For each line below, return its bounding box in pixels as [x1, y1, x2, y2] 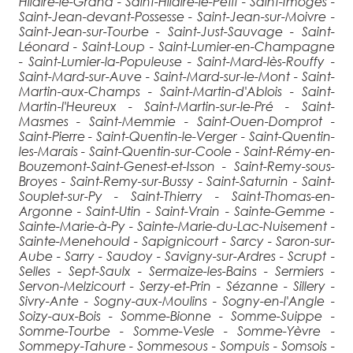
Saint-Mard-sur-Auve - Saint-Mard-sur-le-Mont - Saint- [18, 68, 335, 84]
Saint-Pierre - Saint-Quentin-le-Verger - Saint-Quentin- [18, 128, 335, 143]
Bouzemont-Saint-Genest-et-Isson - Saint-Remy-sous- [18, 158, 335, 173]
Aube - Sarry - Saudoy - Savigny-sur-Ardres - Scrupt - [18, 247, 335, 263]
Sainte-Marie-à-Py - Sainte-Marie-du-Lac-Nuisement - [18, 217, 335, 233]
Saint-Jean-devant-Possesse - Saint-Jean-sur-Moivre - [18, 8, 335, 24]
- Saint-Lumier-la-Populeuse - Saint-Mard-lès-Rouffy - [18, 53, 335, 69]
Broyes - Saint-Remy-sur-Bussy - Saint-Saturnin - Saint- [18, 173, 335, 188]
